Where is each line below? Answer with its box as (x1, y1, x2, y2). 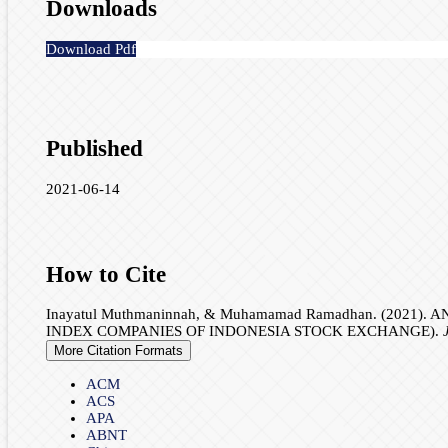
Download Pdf (45, 40, 136, 57)
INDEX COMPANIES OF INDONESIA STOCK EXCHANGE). (45, 323, 443, 340)
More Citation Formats (53, 343, 183, 359)
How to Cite (45, 261, 166, 287)
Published (45, 136, 143, 162)
